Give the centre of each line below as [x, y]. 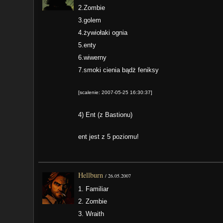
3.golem [90, 20]
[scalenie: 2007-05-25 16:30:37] [115, 93]
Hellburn [91, 175]
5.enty [87, 45]
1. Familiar [94, 189]
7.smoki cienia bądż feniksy [119, 70]
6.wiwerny [93, 58]
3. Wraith [91, 214]
